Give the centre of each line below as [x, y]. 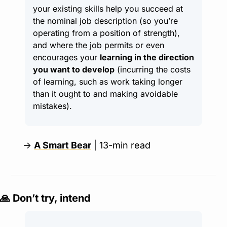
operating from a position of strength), [106, 33]
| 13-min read [121, 145]
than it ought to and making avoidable [105, 94]
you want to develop [74, 69]
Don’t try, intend [50, 198]
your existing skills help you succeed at [108, 9]
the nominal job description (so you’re [105, 21]
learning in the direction [147, 57]
